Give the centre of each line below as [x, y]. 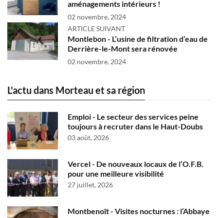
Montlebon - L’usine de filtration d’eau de [138, 39]
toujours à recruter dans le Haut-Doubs [135, 127]
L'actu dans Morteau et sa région [76, 90]
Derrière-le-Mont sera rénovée [123, 49]
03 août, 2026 [88, 138]
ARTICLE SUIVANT [96, 29]
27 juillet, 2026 [90, 185]
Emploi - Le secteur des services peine [133, 117]
